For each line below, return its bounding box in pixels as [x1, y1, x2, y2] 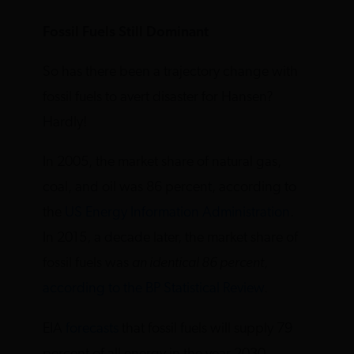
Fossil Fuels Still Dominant [43, 24, 209, 40]
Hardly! [43, 115, 88, 131]
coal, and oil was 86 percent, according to [43, 180, 297, 196]
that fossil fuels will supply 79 [119, 321, 293, 337]
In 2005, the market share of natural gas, [43, 155, 282, 171]
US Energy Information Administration [65, 205, 291, 221]
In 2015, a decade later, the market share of [43, 231, 299, 247]
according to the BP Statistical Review [43, 281, 265, 297]
